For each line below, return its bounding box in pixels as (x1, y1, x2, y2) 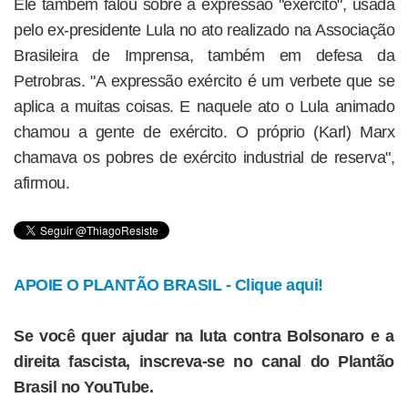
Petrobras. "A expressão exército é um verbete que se (14, 72, 394, 90)
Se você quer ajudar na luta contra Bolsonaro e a (14, 327, 394, 345)
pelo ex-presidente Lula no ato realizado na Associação (14, 21, 394, 39)
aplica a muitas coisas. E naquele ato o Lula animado (14, 97, 394, 116)
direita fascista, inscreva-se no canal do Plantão (14, 352, 394, 371)
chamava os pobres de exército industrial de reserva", (14, 148, 394, 167)
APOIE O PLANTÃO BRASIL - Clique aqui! (14, 276, 323, 294)
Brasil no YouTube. (14, 378, 153, 396)
